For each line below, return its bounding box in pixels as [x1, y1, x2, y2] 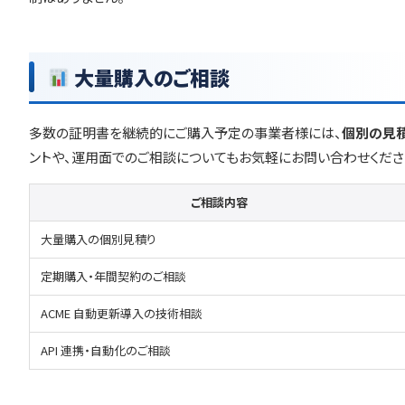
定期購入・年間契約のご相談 [41, 268, 186, 285]
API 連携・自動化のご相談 [41, 342, 171, 359]
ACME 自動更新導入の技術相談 [41, 305, 202, 322]
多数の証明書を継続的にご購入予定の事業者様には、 [29, 123, 342, 142]
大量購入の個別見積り [41, 231, 156, 248]
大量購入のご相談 [70, 62, 231, 91]
